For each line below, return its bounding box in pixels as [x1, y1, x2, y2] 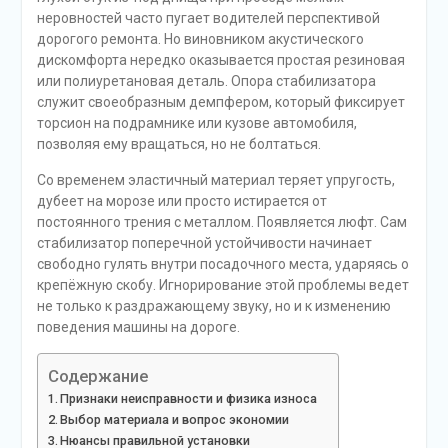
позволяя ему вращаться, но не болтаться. [36, 136, 321, 152]
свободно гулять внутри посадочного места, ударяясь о [36, 256, 409, 272]
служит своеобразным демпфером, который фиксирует [36, 94, 405, 110]
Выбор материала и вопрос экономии [60, 412, 290, 427]
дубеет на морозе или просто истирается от [36, 193, 327, 209]
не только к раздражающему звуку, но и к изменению [36, 298, 391, 314]
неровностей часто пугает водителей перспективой [36, 10, 380, 26]
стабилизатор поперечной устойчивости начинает [36, 235, 372, 251]
